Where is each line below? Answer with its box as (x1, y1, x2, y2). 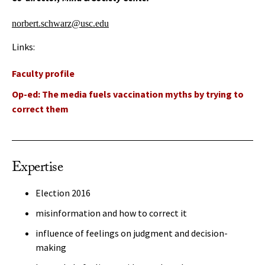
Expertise (12, 157, 63, 181)
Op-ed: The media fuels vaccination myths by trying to (12, 88, 244, 100)
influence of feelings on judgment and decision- (35, 227, 228, 239)
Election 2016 (35, 187, 91, 199)
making (35, 241, 66, 253)
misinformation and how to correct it (35, 207, 187, 219)
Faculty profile (12, 67, 75, 79)
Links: (12, 41, 35, 53)
